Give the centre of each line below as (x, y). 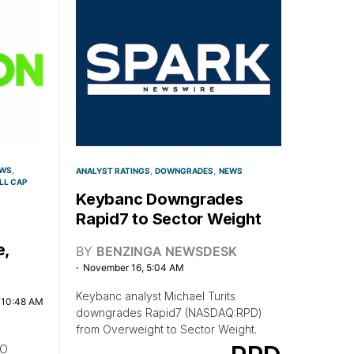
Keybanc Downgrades (160, 199)
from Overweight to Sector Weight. (166, 329)
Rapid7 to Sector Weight (169, 218)
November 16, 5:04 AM (134, 267)
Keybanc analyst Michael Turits (156, 296)
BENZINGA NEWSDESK (167, 251)
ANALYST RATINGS (113, 170)
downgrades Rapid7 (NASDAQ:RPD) (169, 312)
